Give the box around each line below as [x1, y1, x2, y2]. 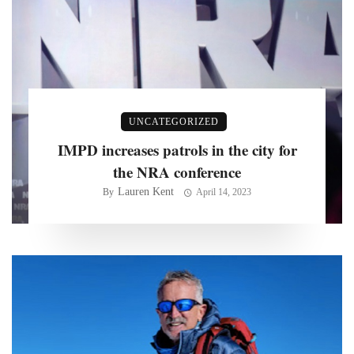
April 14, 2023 [195, 186, 251, 198]
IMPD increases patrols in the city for [57, 139, 297, 161]
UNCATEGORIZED [129, 116, 219, 128]
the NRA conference [113, 161, 241, 183]
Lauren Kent [118, 186, 175, 198]
